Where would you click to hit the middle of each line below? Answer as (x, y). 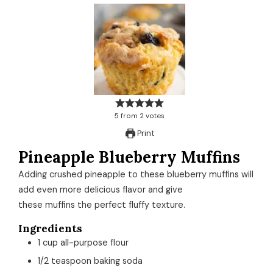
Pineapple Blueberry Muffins (129, 157)
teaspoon (71, 261)
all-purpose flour (94, 242)
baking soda (118, 261)
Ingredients (50, 228)
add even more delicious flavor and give (101, 189)
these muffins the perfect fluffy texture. (104, 204)
